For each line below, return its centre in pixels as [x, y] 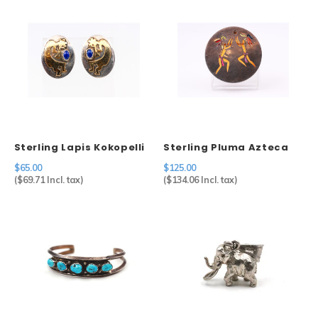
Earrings [37, 161]
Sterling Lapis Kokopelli [79, 147]
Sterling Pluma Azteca [226, 147]
